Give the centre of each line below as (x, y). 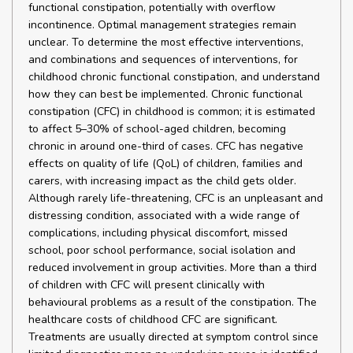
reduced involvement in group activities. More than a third (173, 268)
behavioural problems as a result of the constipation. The (173, 302)
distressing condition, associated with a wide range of (164, 216)
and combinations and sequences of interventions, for (163, 59)
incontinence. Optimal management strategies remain (162, 25)
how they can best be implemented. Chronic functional (165, 94)
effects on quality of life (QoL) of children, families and (165, 163)
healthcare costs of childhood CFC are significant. (153, 320)
